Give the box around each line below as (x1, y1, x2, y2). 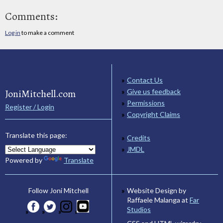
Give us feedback (127, 87, 181, 96)
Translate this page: (5, 131, 67, 140)
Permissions (127, 99, 165, 108)
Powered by (5, 156, 44, 165)
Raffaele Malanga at (127, 195, 190, 204)
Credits (127, 133, 150, 142)
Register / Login (5, 103, 54, 111)
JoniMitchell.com (5, 87, 76, 101)
